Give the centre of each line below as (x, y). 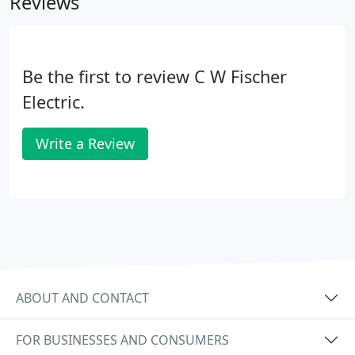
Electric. (53, 102)
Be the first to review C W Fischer (155, 76)
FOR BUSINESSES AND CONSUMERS (122, 340)
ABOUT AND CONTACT (82, 298)
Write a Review (85, 143)
